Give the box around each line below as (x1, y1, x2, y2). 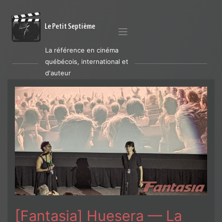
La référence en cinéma (45, 46, 118, 54)
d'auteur (45, 69, 71, 77)
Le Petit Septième (45, 22, 95, 30)
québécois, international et (45, 57, 128, 65)
